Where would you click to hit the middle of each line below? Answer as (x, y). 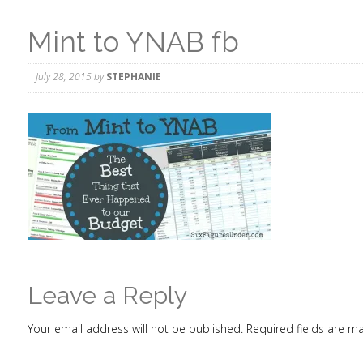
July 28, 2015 (64, 77)
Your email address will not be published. (135, 329)
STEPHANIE (134, 77)
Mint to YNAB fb (133, 42)
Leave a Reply (107, 295)
